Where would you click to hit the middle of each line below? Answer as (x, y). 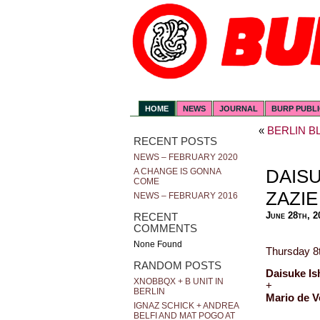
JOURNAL (239, 109)
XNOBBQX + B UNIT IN (179, 282)
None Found (158, 245)
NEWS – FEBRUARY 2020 (186, 157)
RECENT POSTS (175, 142)
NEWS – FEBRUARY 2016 (186, 196)
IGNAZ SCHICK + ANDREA (186, 306)
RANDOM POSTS (177, 265)
